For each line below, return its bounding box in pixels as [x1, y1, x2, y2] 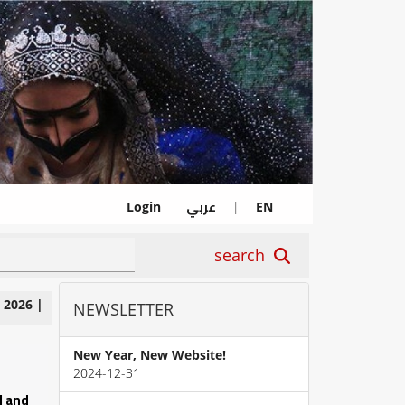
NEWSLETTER [73, 298, 174, 321]
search [214, 244, 274, 267]
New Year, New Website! [73, 346, 226, 364]
